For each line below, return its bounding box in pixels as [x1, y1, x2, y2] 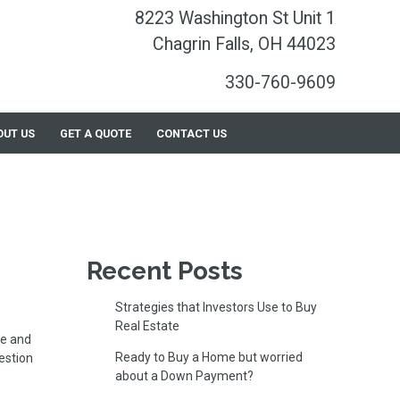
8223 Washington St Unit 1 [135, 7, 336, 29]
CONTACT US [155, 126, 227, 140]
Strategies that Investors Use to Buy [114, 299, 317, 314]
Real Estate [114, 318, 179, 333]
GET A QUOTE [60, 126, 132, 140]
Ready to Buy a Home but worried [114, 349, 303, 364]
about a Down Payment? [114, 368, 254, 383]
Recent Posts [87, 255, 243, 286]
